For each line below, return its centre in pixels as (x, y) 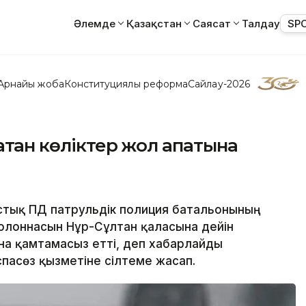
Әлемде (95, 23)
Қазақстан (154, 23)
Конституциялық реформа (126, 84)
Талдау (261, 23)
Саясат (212, 23)
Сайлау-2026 (219, 84)
